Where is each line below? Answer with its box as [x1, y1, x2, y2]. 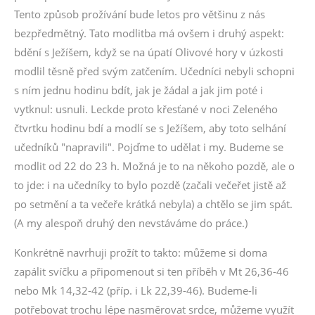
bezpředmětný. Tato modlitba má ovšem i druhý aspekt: [14, 26, 284, 40]
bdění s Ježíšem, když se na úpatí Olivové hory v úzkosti [14, 45, 283, 59]
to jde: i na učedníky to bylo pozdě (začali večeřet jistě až [14, 178, 286, 192]
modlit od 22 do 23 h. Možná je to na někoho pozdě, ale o [14, 159, 295, 173]
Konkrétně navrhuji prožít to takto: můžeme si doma [14, 245, 267, 259]
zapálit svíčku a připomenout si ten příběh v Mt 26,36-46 [14, 264, 289, 278]
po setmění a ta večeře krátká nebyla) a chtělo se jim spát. [14, 197, 292, 211]
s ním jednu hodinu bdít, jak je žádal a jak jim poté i [14, 83, 263, 97]
